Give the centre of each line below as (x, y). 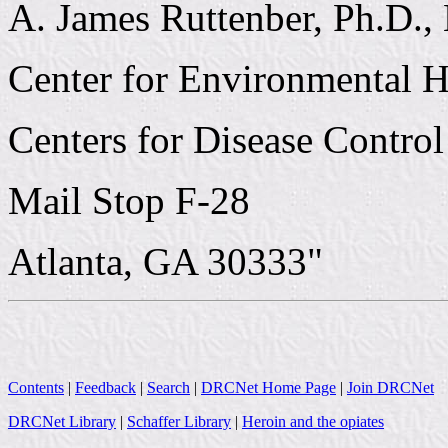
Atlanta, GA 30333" (165, 261)
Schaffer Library (179, 421)
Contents (36, 387)
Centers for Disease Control (226, 139)
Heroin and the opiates (313, 421)
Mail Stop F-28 (129, 200)
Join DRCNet (390, 387)
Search (168, 387)
